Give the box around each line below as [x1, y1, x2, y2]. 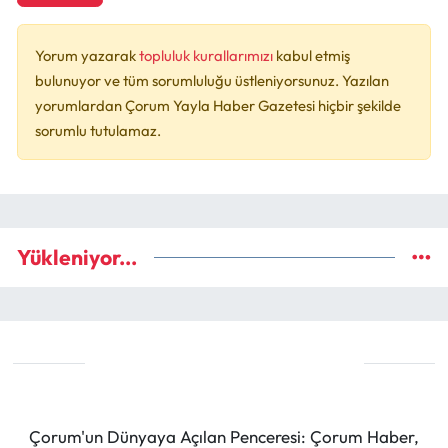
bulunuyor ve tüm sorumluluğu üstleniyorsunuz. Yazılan [35, 70, 389, 90]
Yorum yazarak [35, 45, 139, 65]
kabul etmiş [276, 45, 350, 65]
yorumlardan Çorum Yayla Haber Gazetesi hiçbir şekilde [35, 95, 401, 115]
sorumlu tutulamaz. [35, 120, 161, 140]
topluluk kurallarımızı [139, 45, 276, 65]
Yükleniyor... [17, 243, 137, 271]
